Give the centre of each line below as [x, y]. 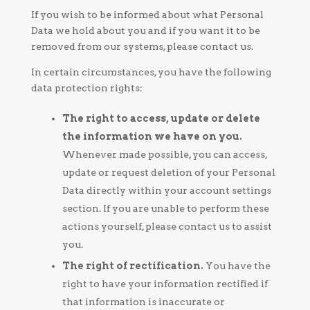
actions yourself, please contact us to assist [167, 226]
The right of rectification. [133, 266]
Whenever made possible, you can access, [164, 154]
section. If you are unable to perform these [165, 208]
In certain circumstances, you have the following [151, 72]
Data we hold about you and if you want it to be [145, 30]
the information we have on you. [152, 136]
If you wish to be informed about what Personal [147, 15]
